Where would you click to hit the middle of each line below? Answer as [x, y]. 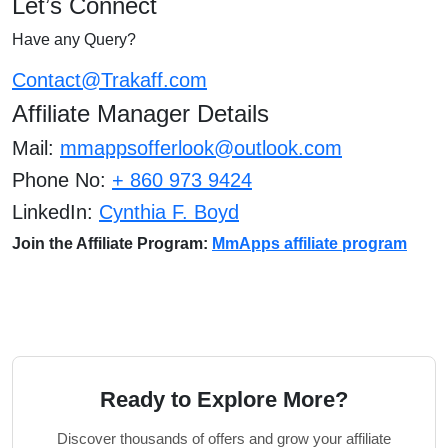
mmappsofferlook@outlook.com [201, 148]
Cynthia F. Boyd [169, 212]
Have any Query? [74, 39]
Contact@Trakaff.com [109, 80]
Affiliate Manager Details [140, 113]
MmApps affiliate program [309, 243]
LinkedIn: [55, 212]
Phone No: [62, 180]
